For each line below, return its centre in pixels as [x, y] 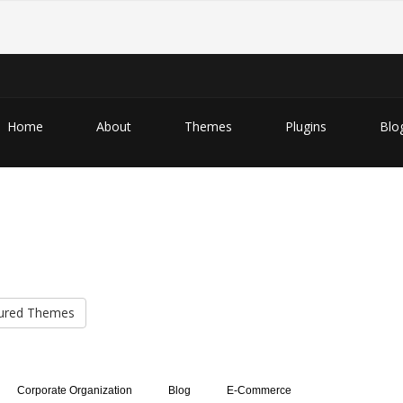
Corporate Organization [75, 390]
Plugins [306, 126]
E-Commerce [259, 390]
